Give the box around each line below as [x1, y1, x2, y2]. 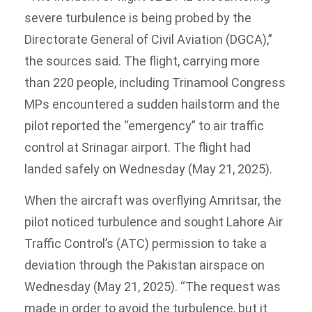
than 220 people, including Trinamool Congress [24, 75, 286, 91]
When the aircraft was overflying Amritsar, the [24, 193, 281, 208]
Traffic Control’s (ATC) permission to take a [24, 236, 267, 251]
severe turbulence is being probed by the [24, 10, 251, 26]
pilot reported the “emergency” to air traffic [24, 118, 264, 134]
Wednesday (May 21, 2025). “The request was [24, 279, 281, 295]
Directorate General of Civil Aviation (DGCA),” [24, 32, 272, 47]
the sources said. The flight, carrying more [24, 54, 260, 69]
